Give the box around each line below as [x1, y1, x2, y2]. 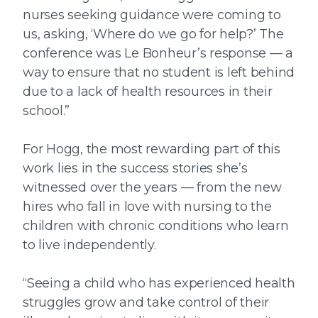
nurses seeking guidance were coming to [23, 6, 281, 23]
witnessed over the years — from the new [23, 179, 282, 195]
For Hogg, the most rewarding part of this [23, 141, 280, 157]
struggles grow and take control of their [23, 294, 269, 310]
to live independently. [23, 236, 156, 253]
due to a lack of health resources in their [23, 83, 273, 99]
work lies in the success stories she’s [23, 160, 248, 176]
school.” [23, 102, 70, 119]
